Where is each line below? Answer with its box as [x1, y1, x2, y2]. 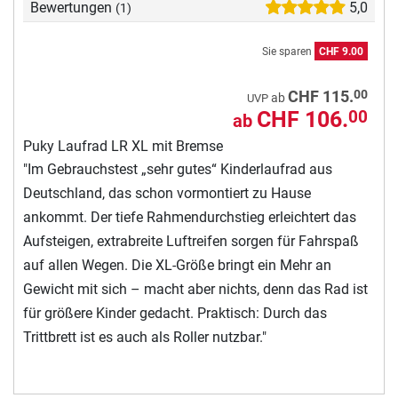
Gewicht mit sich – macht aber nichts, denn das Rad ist [23, 281, 368, 298]
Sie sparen [262, 45, 314, 59]
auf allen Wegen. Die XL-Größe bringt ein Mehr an [23, 257, 331, 275]
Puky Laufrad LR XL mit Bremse [23, 138, 223, 155]
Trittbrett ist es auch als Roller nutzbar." [23, 329, 267, 346]
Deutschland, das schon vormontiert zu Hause [23, 185, 311, 203]
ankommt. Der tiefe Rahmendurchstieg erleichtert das [23, 209, 356, 227]
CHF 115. [288, 87, 354, 107]
